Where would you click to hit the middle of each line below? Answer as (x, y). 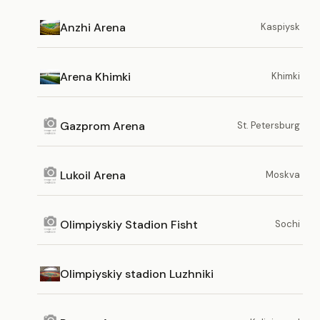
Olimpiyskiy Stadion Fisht (129, 224)
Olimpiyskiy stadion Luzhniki (137, 274)
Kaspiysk (280, 27)
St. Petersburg (269, 125)
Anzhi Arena (93, 27)
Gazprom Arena (102, 126)
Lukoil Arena (93, 175)
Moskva (283, 175)
